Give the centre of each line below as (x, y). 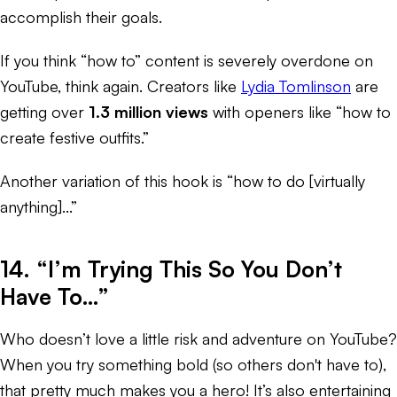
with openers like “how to (300, 111)
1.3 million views (148, 111)
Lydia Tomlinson (296, 86)
